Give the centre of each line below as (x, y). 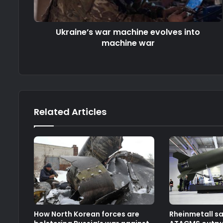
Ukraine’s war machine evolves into (128, 32)
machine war (128, 43)
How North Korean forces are (87, 214)
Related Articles (70, 112)
